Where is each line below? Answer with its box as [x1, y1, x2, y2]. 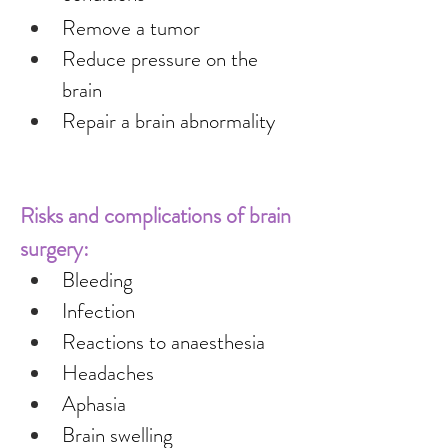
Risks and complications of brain [20, 200, 296, 231]
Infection [62, 296, 135, 326]
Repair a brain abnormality [62, 106, 275, 136]
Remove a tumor [62, 13, 200, 43]
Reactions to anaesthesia [62, 327, 265, 357]
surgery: [20, 233, 89, 264]
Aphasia [62, 389, 126, 419]
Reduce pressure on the [62, 44, 263, 74]
